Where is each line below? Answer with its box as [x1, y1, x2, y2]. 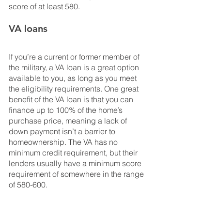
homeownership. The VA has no [9, 137, 120, 147]
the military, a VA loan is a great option [9, 62, 141, 73]
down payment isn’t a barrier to [9, 126, 117, 137]
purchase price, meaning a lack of [9, 116, 129, 126]
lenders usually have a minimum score [9, 158, 143, 169]
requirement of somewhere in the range [9, 169, 146, 179]
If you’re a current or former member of [9, 52, 141, 62]
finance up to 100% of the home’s [9, 105, 124, 115]
